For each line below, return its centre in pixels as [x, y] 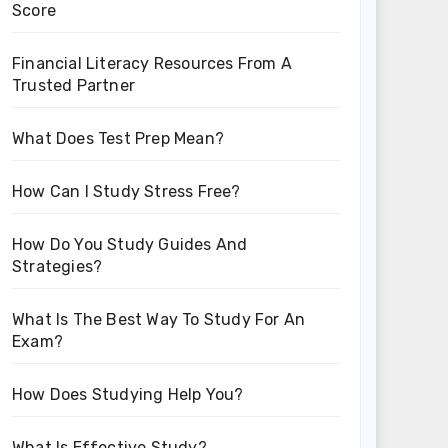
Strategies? [57, 266]
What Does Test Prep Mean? [118, 138]
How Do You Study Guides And [130, 244]
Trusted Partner [73, 85]
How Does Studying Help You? [128, 394]
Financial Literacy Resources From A [152, 63]
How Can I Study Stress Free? [126, 191]
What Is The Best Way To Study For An [159, 319]
